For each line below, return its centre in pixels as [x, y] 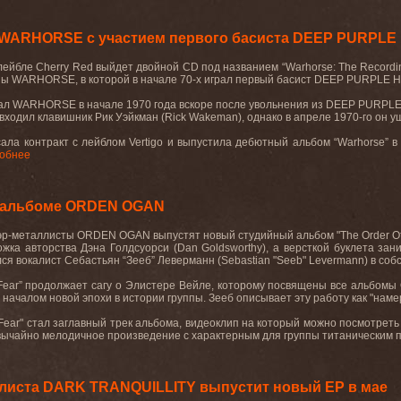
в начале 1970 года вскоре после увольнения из [202, 105]
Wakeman [213, 117]
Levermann [337, 260]
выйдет [115, 67]
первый [255, 80]
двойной [158, 67]
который [279, 323]
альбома [158, 323]
